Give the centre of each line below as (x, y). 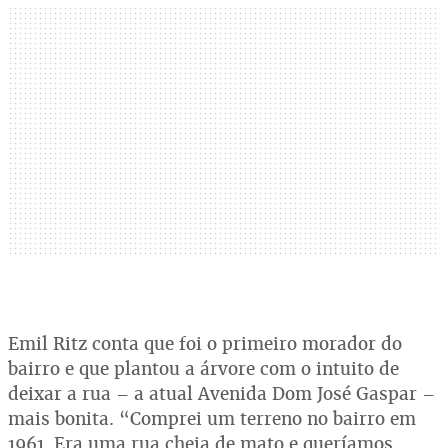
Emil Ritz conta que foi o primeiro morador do (205, 344)
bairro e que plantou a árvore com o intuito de (203, 369)
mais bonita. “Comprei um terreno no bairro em (212, 419)
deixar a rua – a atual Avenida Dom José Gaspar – (221, 394)
